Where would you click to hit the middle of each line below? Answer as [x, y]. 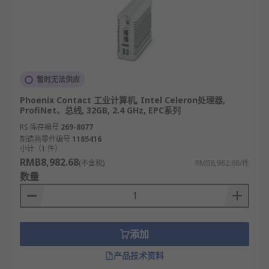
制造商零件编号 [45, 139]
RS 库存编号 [39, 127]
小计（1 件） [41, 149]
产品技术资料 [139, 255]
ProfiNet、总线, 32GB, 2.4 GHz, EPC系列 [100, 110]
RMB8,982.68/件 [222, 163]
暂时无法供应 [58, 80]
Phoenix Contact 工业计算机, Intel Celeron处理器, [122, 100]
